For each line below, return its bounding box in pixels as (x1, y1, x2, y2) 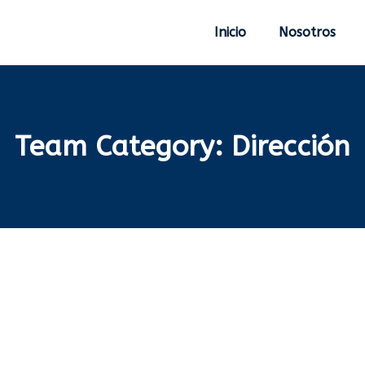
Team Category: (15, 130, 231, 163)
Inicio (214, 24, 246, 40)
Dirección (231, 130, 350, 163)
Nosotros (279, 24, 336, 40)
